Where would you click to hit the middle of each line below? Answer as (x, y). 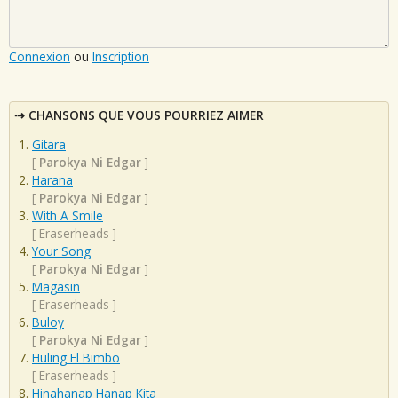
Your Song (61, 251)
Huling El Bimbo (76, 358)
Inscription (121, 56)
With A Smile (68, 216)
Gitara (49, 145)
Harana (52, 180)
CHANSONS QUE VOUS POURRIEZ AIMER (146, 115)
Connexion (40, 56)
